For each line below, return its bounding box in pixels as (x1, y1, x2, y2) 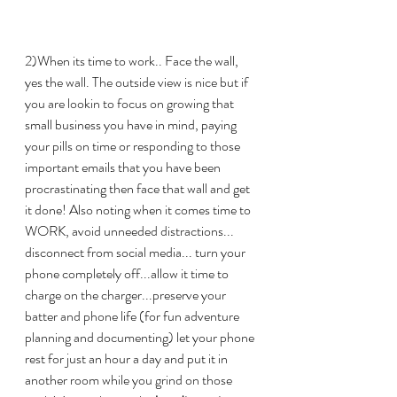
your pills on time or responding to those (25, 136, 243, 157)
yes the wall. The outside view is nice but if (25, 72, 251, 93)
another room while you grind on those (25, 370, 235, 391)
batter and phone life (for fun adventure (25, 306, 242, 327)
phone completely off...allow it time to (25, 263, 231, 284)
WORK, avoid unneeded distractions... (25, 221, 237, 242)
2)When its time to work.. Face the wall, (25, 51, 241, 72)
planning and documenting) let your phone (25, 327, 257, 348)
